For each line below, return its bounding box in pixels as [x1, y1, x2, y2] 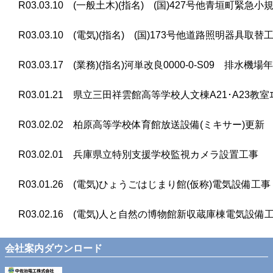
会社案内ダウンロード [5, 243, 102, 253]
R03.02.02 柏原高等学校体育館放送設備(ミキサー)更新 [18, 119, 264, 130]
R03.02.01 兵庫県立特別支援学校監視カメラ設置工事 [18, 149, 258, 160]
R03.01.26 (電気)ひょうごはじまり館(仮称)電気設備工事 [18, 179, 271, 190]
